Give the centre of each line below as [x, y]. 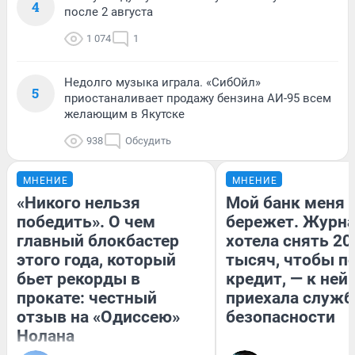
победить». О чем [86, 221]
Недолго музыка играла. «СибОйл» [162, 82]
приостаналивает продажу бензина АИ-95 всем [198, 98]
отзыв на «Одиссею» [98, 317]
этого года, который [96, 260]
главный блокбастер [98, 240]
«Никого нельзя [78, 202]
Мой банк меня [285, 202]
